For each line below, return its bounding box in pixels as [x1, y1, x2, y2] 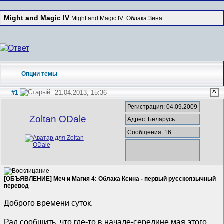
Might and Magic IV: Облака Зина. [71, 14, 164, 22]
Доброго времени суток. [4, 198, 93, 207]
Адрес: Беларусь [127, 116, 175, 123]
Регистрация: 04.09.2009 [127, 103, 198, 111]
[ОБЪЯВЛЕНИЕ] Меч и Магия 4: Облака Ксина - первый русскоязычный [4, 175, 216, 183]
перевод [4, 182, 29, 190]
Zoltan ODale [29, 113, 86, 124]
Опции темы [21, 70, 58, 77]
